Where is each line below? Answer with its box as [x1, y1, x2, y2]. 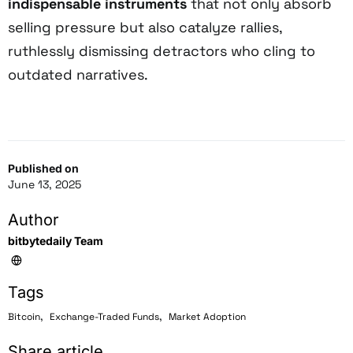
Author [8, 210, 59, 229]
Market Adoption [169, 310, 246, 323]
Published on [8, 161, 79, 175]
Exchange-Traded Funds [50, 310, 159, 323]
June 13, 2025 [8, 176, 81, 191]
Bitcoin [8, 310, 40, 323]
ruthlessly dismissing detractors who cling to [8, 41, 315, 60]
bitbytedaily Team [8, 233, 103, 247]
